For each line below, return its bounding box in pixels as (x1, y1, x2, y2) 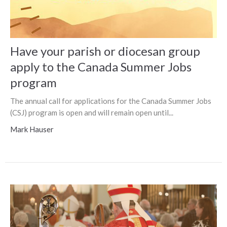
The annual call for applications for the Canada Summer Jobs (10, 96, 211, 106)
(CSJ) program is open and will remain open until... (10, 108, 173, 118)
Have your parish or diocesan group (10, 44, 200, 59)
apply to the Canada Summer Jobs (10, 59, 192, 74)
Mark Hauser (10, 125, 54, 134)
